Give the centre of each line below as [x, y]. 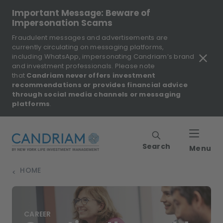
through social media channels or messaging [97, 94]
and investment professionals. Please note [84, 66]
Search [156, 146]
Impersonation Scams [62, 23]
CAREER [38, 214]
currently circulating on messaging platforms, [88, 47]
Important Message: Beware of [81, 13]
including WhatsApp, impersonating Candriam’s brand [103, 56]
